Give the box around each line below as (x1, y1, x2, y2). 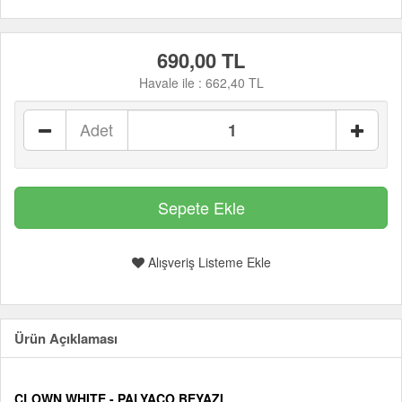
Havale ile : (138, 74, 205, 92)
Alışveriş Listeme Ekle (144, 253, 271, 272)
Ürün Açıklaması (14, 328, 118, 349)
